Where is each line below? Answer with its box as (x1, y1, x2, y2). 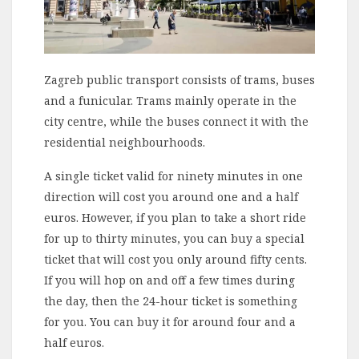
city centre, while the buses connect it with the (44, 113, 309, 129)
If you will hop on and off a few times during (44, 272, 295, 288)
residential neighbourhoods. (44, 134, 205, 150)
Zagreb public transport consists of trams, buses (44, 71, 315, 87)
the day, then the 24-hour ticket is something (44, 292, 297, 309)
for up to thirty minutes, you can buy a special (44, 230, 305, 246)
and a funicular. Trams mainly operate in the (44, 92, 296, 108)
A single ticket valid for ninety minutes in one (44, 167, 303, 184)
